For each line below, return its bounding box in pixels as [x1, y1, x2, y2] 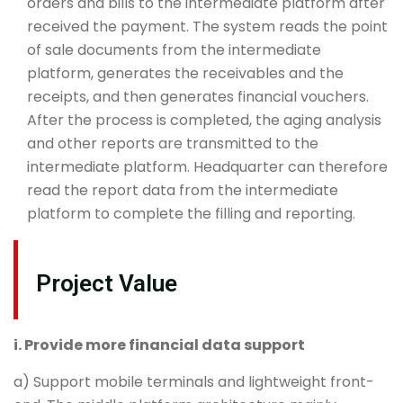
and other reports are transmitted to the [27, 133, 318, 155]
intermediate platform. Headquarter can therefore [27, 157, 388, 178]
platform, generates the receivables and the [27, 63, 344, 85]
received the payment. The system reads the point [27, 16, 388, 38]
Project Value [36, 270, 177, 298]
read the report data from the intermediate [27, 180, 338, 201]
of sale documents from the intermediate [27, 40, 321, 61]
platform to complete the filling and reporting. [27, 203, 355, 225]
